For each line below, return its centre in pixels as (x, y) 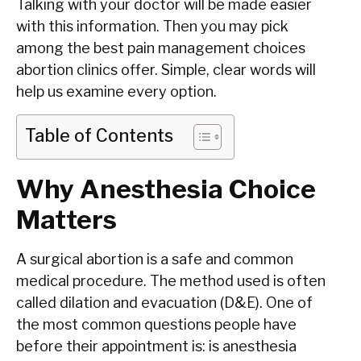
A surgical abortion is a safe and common (155, 259)
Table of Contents (99, 135)
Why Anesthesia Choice (166, 189)
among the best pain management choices (161, 48)
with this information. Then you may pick (152, 27)
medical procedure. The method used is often (171, 280)
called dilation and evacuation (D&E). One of (164, 302)
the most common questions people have (156, 324)
